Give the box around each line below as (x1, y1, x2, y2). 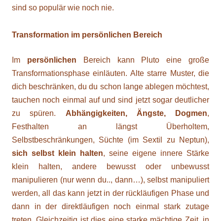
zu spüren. (12, 109, 66, 117)
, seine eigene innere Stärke (103, 149, 209, 157)
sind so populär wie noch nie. (12, 3, 114, 12)
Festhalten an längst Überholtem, (12, 122, 209, 131)
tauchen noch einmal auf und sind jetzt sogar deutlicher (12, 96, 209, 104)
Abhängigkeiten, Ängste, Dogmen (65, 109, 207, 117)
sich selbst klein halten (12, 149, 103, 157)
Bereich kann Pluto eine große (76, 56, 210, 64)
